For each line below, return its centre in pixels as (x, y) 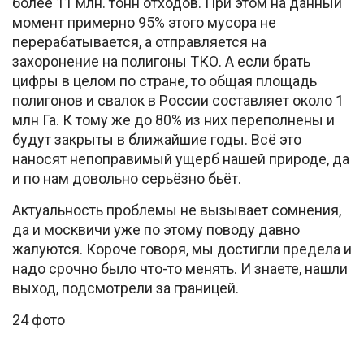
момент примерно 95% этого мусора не (144, 22)
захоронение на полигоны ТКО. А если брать (161, 61)
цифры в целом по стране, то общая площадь (165, 81)
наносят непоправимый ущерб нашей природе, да (181, 159)
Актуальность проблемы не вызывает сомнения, (177, 210)
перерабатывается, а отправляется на (139, 42)
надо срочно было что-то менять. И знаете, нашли (180, 269)
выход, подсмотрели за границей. (126, 288)
